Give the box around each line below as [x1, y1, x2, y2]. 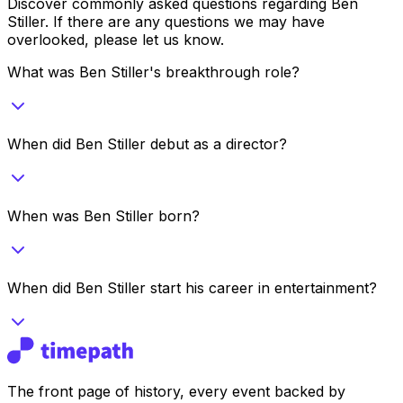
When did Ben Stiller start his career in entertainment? [7, 278, 377, 297]
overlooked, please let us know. [7, 30, 224, 49]
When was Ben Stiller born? [7, 206, 200, 225]
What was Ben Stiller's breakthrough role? [7, 62, 300, 81]
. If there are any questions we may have [45, 12, 325, 31]
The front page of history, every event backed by [7, 381, 345, 400]
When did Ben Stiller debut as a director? [7, 134, 287, 153]
